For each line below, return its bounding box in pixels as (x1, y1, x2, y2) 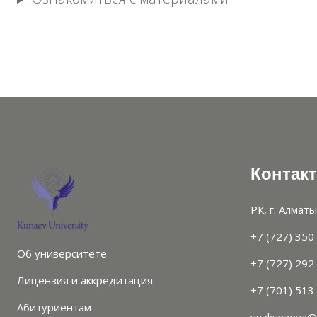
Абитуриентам (17, 300, 91, 315)
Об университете (17, 246, 107, 261)
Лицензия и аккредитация (17, 273, 153, 288)
